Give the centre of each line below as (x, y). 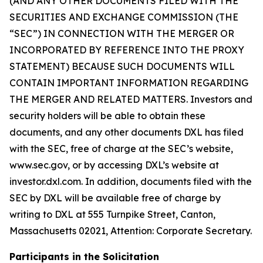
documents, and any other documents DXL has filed (127, 132)
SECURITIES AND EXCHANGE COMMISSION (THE (124, 17)
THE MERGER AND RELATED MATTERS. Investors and (131, 99)
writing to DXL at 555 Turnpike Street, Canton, (112, 214)
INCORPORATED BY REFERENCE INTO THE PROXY (127, 50)
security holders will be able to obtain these (107, 116)
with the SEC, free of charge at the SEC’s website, (121, 149)
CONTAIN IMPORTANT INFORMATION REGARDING (129, 83)
